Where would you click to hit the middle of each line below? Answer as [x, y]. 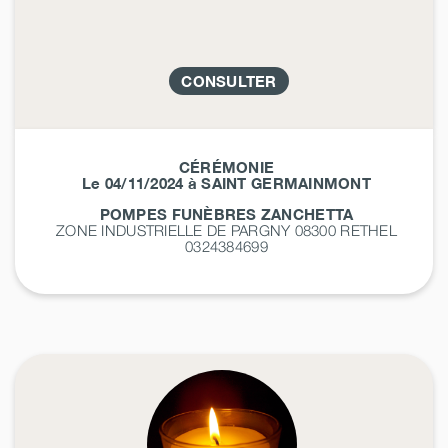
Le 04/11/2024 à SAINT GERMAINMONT [226, 182]
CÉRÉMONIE [226, 166]
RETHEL [368, 229]
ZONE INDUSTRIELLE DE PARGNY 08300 [198, 229]
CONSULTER [229, 80]
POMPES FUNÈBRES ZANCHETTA [226, 213]
